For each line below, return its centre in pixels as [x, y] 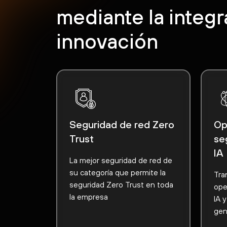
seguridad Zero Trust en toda [121, 184]
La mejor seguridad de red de [121, 160]
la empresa [89, 196]
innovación [107, 41]
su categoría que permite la [118, 172]
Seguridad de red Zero [122, 124]
